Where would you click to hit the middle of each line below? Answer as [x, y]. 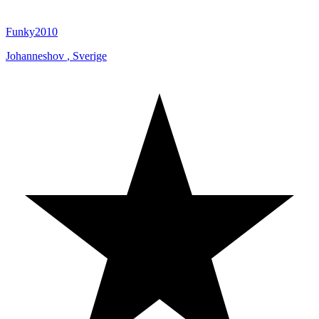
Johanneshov [36, 56]
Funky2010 [32, 32]
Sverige [90, 56]
